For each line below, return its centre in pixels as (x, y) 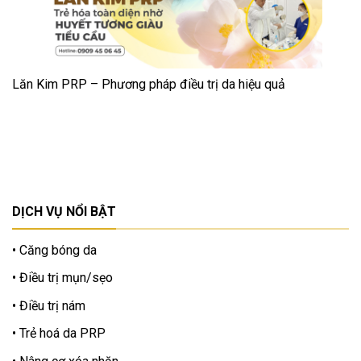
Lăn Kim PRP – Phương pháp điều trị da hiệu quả (149, 85)
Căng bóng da (56, 250)
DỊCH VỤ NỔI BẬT (64, 212)
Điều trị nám (51, 305)
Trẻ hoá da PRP (61, 334)
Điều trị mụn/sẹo (64, 278)
